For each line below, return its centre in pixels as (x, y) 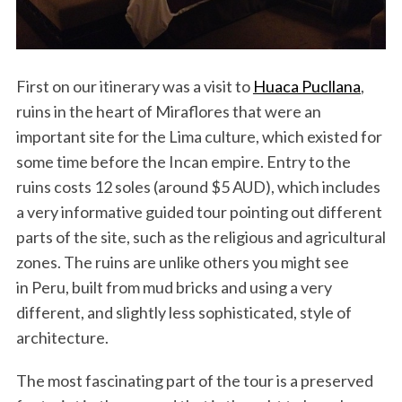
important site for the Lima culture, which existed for (199, 137)
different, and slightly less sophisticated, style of (184, 313)
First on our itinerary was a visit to (134, 87)
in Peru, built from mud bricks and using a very (174, 288)
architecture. (62, 338)
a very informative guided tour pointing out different (199, 212)
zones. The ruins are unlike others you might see (182, 262)
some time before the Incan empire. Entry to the (183, 162)
